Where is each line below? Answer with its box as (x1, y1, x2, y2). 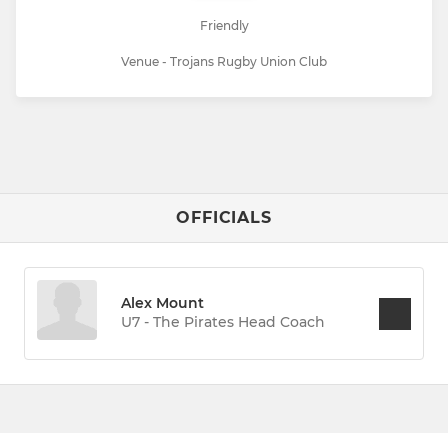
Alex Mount (121, 294, 205, 313)
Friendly (199, 18, 249, 34)
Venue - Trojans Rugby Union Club (121, 54, 327, 70)
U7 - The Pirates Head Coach (121, 313, 326, 332)
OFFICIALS (176, 208, 272, 228)
